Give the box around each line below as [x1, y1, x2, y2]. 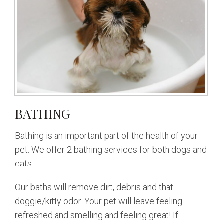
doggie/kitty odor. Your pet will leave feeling [15, 195, 182, 206]
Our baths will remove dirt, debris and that [15, 181, 173, 192]
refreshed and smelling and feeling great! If [15, 209, 178, 220]
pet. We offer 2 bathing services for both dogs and [15, 144, 207, 155]
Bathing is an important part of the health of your [15, 130, 198, 141]
